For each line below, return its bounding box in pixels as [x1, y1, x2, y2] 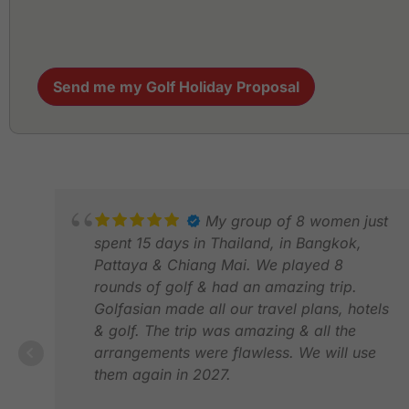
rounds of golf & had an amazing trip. [94, 277, 357, 296]
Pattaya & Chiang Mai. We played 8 [94, 255, 343, 274]
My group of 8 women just [205, 211, 388, 230]
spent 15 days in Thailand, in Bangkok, [94, 233, 362, 252]
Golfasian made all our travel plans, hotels [94, 299, 389, 318]
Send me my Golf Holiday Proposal [53, 77, 299, 96]
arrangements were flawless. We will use [94, 342, 376, 362]
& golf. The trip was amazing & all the [94, 320, 356, 340]
